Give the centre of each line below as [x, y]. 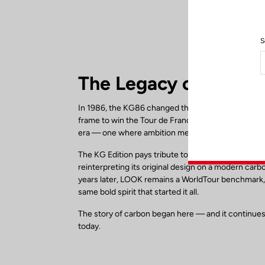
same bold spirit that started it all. [138, 192]
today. [89, 227]
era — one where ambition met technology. [158, 133]
